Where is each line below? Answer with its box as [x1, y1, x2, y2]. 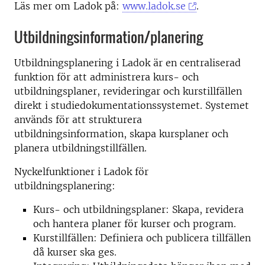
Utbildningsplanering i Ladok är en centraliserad [14, 57, 241, 69]
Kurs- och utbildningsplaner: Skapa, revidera [33, 203, 244, 215]
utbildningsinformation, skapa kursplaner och [14, 128, 228, 140]
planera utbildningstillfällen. [14, 142, 150, 154]
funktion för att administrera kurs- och [14, 71, 199, 83]
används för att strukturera [14, 114, 142, 125]
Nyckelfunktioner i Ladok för [14, 166, 148, 177]
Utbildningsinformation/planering [14, 26, 203, 47]
